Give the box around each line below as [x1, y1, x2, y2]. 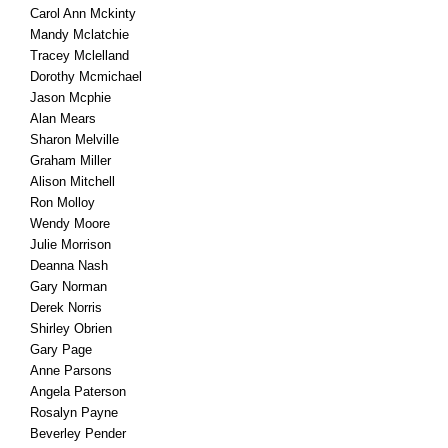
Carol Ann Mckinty [30, 6, 136, 21]
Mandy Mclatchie [30, 27, 129, 42]
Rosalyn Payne [30, 405, 118, 420]
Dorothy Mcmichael [30, 69, 142, 84]
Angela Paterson [30, 384, 126, 399]
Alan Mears [30, 111, 96, 126]
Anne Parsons [30, 363, 112, 378]
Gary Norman [30, 279, 107, 294]
